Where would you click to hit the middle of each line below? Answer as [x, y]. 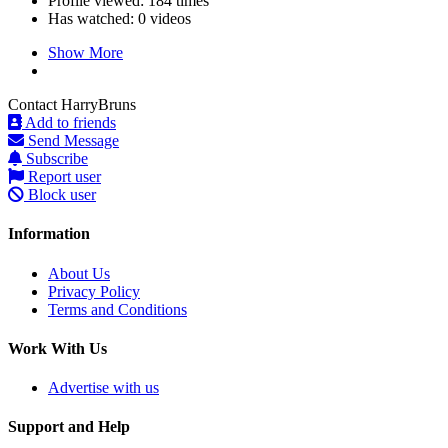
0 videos [164, 19]
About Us [79, 273]
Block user [60, 195]
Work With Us [57, 348]
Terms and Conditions [117, 309]
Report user [62, 177]
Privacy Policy [94, 291]
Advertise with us [103, 388]
